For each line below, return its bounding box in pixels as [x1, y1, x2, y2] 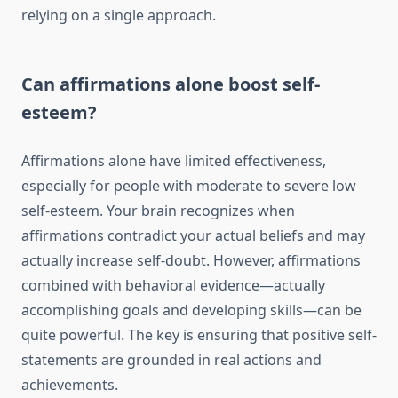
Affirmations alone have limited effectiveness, [21, 151, 326, 171]
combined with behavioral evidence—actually [21, 275, 325, 296]
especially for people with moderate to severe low [21, 176, 356, 196]
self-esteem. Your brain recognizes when [21, 201, 295, 221]
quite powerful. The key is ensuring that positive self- [21, 325, 377, 346]
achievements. [21, 375, 118, 395]
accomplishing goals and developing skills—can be [21, 300, 362, 321]
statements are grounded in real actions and [21, 350, 322, 370]
